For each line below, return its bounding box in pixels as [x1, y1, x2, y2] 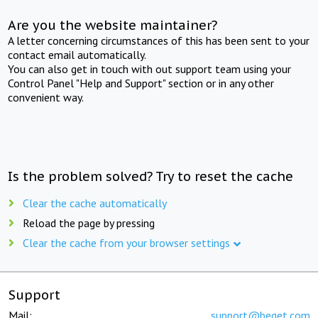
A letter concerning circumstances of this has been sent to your [8, 33, 310, 48]
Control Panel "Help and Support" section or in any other [8, 75, 275, 90]
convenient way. [8, 89, 84, 104]
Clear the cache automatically [23, 195, 167, 210]
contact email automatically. [8, 47, 147, 62]
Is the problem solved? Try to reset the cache [8, 168, 294, 185]
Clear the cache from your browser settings [23, 235, 230, 250]
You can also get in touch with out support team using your [8, 61, 292, 76]
